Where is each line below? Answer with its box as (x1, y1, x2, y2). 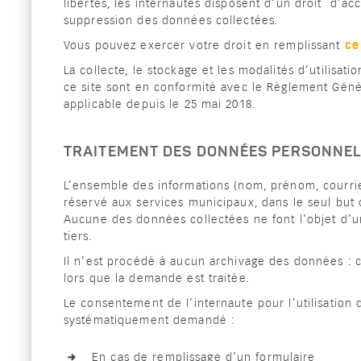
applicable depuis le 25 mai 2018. (64, 98, 256, 111)
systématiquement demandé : (64, 313, 236, 327)
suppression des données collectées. (64, 14, 279, 27)
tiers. (64, 230, 93, 243)
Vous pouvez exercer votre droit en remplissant (64, 39, 345, 52)
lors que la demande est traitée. (64, 272, 250, 285)
